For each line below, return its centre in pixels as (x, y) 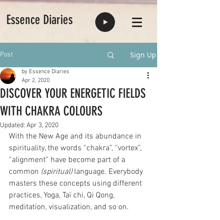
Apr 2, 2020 (36, 81)
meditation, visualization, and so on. (69, 207)
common (25, 172)
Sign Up (143, 55)
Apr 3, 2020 (42, 125)
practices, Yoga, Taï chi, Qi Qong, (63, 195)
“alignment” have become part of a (68, 160)
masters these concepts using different (76, 184)
